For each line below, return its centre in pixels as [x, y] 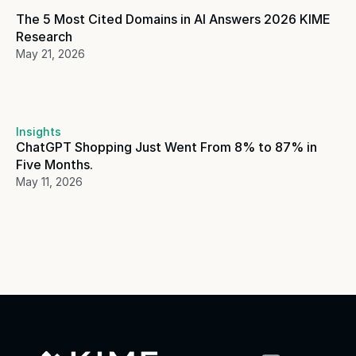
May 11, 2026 [49, 182]
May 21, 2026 [50, 54]
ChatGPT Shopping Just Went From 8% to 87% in [166, 147]
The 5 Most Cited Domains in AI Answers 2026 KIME [173, 19]
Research [44, 37]
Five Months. [56, 164]
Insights [39, 132]
